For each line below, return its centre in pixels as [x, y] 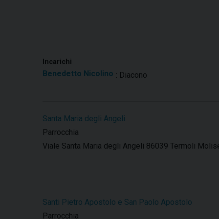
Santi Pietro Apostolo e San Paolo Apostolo [117, 202]
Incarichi [57, 62]
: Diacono [131, 75]
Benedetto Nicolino [78, 74]
